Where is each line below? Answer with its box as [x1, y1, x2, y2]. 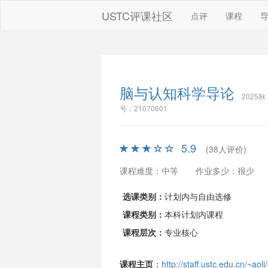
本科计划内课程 [164, 208, 223, 220]
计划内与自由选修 [164, 190, 232, 202]
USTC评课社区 [102, 8, 173, 23]
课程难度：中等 [119, 165, 178, 176]
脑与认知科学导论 [119, 82, 234, 103]
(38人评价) [205, 143, 246, 155]
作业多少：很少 [195, 165, 254, 176]
